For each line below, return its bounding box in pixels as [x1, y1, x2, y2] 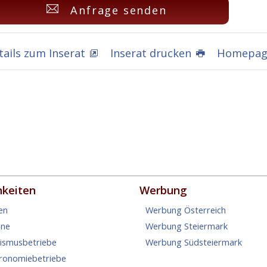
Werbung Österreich [145, 204, 226, 216]
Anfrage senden [70, 3, 167, 18]
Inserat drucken [110, 46, 192, 61]
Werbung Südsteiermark [145, 236, 242, 248]
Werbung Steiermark [145, 220, 228, 232]
